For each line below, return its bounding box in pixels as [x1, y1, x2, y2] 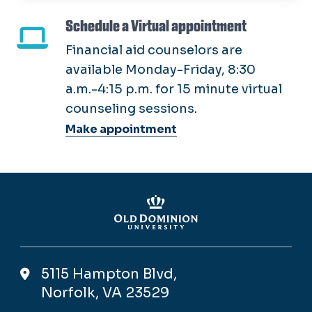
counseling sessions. [65, 100, 197, 116]
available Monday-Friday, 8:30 [65, 61, 256, 77]
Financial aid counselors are [65, 42, 242, 58]
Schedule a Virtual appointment [65, 16, 247, 36]
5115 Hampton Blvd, [41, 265, 177, 283]
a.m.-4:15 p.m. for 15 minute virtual [65, 81, 282, 97]
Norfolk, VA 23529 [41, 284, 169, 302]
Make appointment [65, 121, 177, 136]
